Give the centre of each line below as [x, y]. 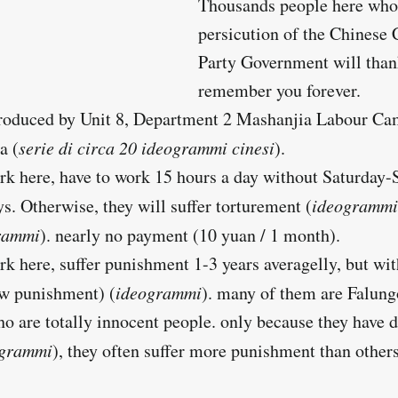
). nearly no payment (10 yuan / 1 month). [190, 235]
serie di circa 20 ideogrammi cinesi [147, 148]
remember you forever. [279, 91]
